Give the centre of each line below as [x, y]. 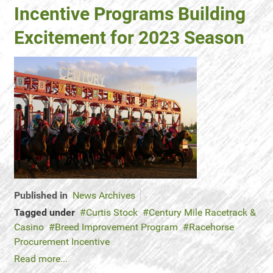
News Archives [104, 195]
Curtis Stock [112, 212]
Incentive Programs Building [130, 14]
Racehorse [211, 227]
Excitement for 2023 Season [129, 37]
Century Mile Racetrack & [202, 212]
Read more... [41, 259]
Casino [29, 227]
